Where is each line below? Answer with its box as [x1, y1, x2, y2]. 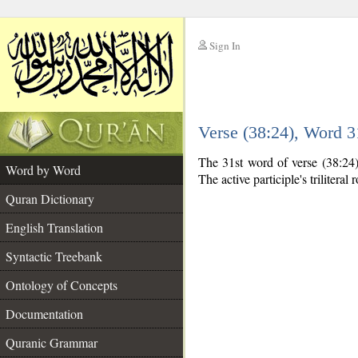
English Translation [6, 219, 103, 236]
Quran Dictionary [6, 190, 94, 207]
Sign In [209, 38, 241, 53]
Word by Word [6, 161, 81, 178]
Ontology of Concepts [6, 276, 117, 293]
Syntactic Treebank [6, 248, 102, 265]
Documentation [6, 305, 83, 322]
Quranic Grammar [6, 334, 97, 351]
